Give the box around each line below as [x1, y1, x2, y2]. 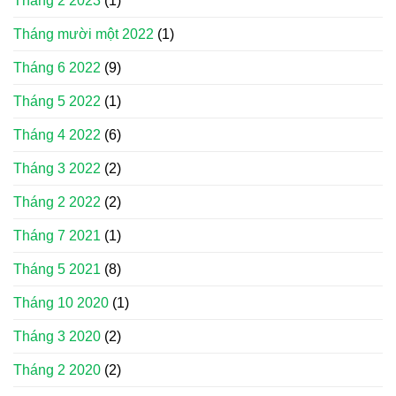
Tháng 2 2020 [13, 362, 101, 378]
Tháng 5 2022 [13, 94, 101, 110]
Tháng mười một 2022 [13, 27, 154, 42]
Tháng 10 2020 [13, 295, 109, 311]
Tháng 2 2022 [13, 194, 101, 210]
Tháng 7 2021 [13, 228, 101, 244]
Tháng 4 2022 [13, 127, 101, 143]
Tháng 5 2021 [13, 262, 101, 278]
